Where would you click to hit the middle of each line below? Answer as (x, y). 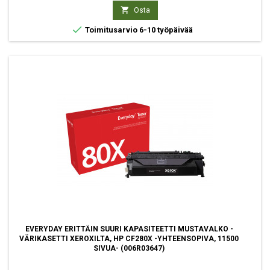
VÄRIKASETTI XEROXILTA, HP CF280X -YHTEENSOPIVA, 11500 (129, 239)
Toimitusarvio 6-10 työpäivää (138, 30)
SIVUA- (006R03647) (129, 248)
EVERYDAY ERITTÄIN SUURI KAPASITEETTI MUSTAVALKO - (129, 229)
